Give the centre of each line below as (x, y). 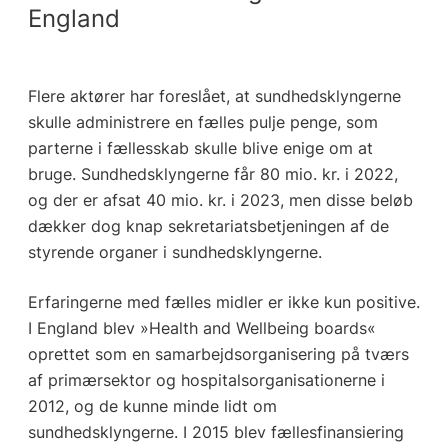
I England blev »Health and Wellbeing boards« (201, 327)
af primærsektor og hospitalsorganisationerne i (206, 379)
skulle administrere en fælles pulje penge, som (202, 121)
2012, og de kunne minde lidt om (152, 405)
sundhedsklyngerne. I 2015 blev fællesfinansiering (215, 431)
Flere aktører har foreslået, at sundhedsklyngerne (214, 95)
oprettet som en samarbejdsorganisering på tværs (218, 353)
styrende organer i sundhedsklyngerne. (174, 251)
